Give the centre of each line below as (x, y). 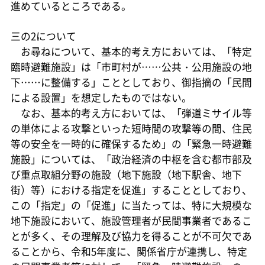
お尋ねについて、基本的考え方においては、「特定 (131, 52)
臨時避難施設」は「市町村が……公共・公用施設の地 (131, 67)
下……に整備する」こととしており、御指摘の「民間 (131, 83)
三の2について (43, 36)
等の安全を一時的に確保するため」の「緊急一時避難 (131, 144)
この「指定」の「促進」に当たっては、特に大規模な (131, 206)
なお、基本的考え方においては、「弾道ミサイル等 (131, 113)
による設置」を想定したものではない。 (101, 98)
